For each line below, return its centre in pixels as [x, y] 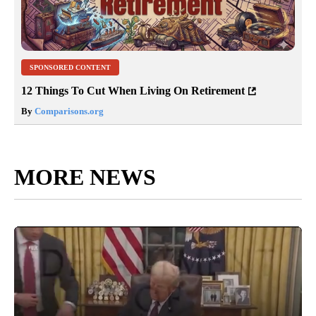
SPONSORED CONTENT [70, 68]
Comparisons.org [68, 111]
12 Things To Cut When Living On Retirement [133, 91]
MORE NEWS [85, 177]
